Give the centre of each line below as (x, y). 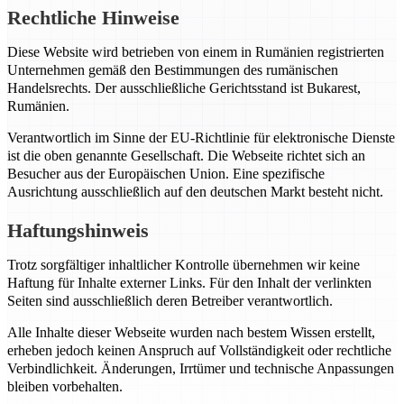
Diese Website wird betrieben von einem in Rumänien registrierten (196, 52)
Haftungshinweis (78, 230)
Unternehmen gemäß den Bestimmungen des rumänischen (173, 70)
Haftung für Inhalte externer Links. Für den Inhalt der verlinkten (189, 283)
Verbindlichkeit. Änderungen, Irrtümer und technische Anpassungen (201, 368)
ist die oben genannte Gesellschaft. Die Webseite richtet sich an (186, 156)
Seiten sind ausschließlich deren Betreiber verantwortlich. (170, 301)
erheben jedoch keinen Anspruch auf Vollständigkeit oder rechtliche (199, 350)
